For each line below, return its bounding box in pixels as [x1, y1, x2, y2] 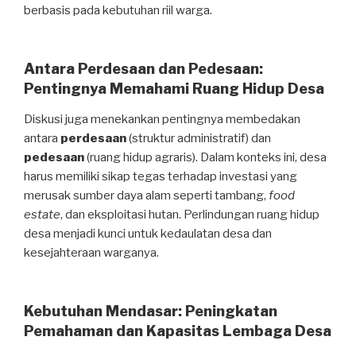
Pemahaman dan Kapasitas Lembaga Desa [24, 323, 331, 340]
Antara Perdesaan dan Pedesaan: [24, 60, 263, 78]
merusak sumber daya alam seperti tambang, [24, 188, 269, 203]
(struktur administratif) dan [126, 130, 271, 145]
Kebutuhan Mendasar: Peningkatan [24, 303, 277, 320]
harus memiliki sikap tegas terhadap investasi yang [24, 168, 297, 184]
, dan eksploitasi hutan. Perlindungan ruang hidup [60, 207, 319, 222]
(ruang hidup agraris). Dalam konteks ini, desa [84, 149, 327, 164]
